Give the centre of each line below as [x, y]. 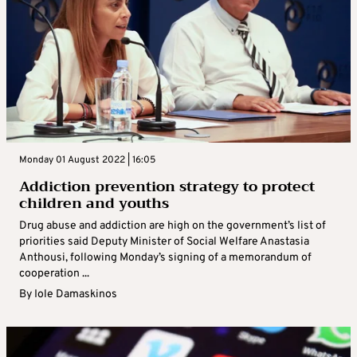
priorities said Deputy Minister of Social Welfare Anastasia [164, 242]
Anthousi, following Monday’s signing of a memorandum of [165, 258]
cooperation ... [54, 274]
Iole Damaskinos [76, 295]
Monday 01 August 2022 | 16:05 [87, 161]
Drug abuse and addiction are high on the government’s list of [173, 226]
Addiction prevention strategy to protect [167, 187]
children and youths [94, 204]
